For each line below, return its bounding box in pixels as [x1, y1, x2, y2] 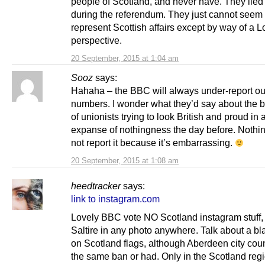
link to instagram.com [71, 193, 160, 204]
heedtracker [71, 180, 121, 191]
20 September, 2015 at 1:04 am [71, 53, 179, 63]
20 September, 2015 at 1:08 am [71, 156, 179, 165]
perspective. [71, 34, 122, 46]
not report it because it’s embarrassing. [71, 137, 235, 148]
